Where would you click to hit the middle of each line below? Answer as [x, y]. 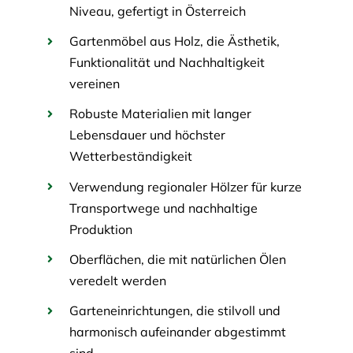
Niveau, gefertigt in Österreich [158, 11]
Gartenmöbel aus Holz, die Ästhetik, [175, 41]
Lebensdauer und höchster [148, 135]
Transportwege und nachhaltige [164, 208]
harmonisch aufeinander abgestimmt [178, 331]
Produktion [101, 229]
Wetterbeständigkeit [131, 156]
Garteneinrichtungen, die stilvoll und [175, 310]
